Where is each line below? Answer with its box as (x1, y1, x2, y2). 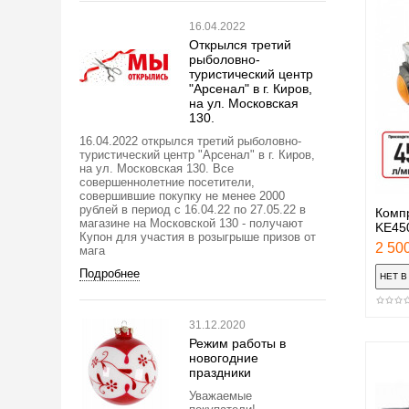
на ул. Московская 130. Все (79, 161, 234, 175)
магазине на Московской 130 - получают (79, 215, 303, 230)
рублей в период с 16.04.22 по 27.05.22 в (79, 202, 306, 216)
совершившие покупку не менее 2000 (79, 188, 285, 203)
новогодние (189, 350, 258, 365)
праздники (189, 364, 251, 380)
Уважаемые (189, 388, 252, 403)
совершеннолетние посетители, (79, 174, 255, 189)
